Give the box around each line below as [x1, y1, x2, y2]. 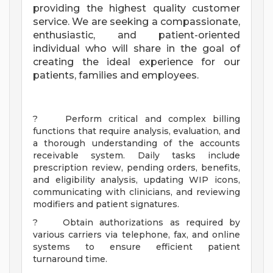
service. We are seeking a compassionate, [33, 16, 240, 28]
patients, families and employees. [33, 69, 199, 82]
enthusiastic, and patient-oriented [33, 29, 240, 41]
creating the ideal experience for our [33, 56, 240, 68]
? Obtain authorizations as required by [33, 217, 240, 229]
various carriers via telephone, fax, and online [33, 229, 240, 241]
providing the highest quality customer [33, 2, 240, 15]
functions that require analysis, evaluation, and [33, 126, 240, 137]
